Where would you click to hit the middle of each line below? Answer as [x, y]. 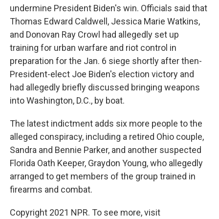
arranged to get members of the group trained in [103, 176]
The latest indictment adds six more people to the [106, 123]
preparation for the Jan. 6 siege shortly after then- [106, 61]
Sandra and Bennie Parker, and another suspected [106, 150]
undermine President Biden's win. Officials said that [109, 8]
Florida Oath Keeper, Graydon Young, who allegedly [106, 163]
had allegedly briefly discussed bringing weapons [105, 87]
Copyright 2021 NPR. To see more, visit [85, 212]
